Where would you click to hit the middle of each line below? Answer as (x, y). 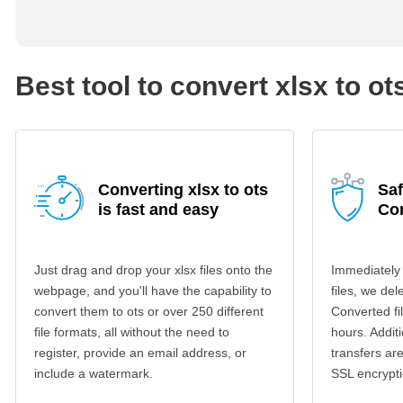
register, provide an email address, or (140, 353)
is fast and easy (158, 210)
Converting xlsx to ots (183, 190)
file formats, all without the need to (132, 332)
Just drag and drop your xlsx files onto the (153, 270)
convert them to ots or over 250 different (149, 311)
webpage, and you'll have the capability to (153, 291)
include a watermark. (94, 373)
